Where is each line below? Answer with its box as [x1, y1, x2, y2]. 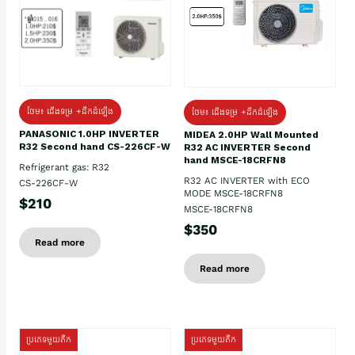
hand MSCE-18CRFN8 [184, 154, 286, 166]
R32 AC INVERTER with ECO [184, 174, 310, 186]
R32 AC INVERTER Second [184, 141, 311, 153]
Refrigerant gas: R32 [19, 162, 109, 174]
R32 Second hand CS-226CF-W [19, 141, 170, 153]
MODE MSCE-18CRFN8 [184, 187, 283, 199]
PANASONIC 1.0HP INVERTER [19, 128, 159, 140]
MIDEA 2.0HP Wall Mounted [184, 128, 319, 140]
